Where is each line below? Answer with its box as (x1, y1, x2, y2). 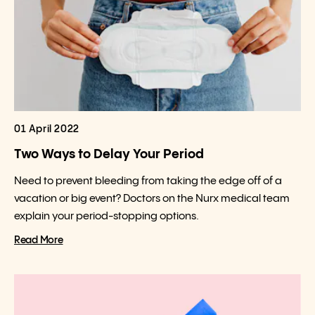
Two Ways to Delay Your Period (14, 148, 204, 161)
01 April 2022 (14, 124, 79, 134)
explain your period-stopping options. (14, 211, 199, 221)
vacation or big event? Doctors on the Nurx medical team (14, 193, 290, 204)
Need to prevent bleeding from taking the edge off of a (14, 176, 282, 186)
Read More (14, 236, 63, 245)
